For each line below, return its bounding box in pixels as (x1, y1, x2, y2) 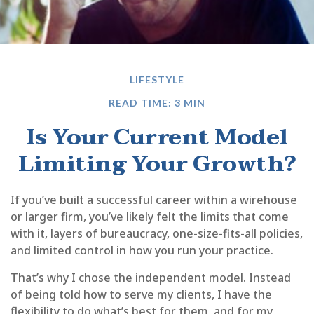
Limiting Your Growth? (18, 144, 296, 183)
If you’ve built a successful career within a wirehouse (11, 192, 297, 207)
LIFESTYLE (130, 74, 184, 86)
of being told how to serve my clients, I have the (11, 287, 272, 302)
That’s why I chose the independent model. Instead (11, 270, 291, 285)
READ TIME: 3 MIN (109, 97, 205, 109)
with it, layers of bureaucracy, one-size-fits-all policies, (11, 226, 303, 241)
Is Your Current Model (26, 118, 288, 156)
